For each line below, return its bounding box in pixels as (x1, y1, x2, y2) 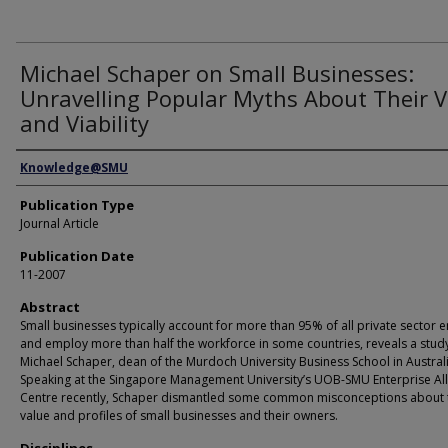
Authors (16, 153, 75, 183)
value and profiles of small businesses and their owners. (20, 407, 338, 424)
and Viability (20, 108, 149, 138)
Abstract (20, 298, 80, 316)
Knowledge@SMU (20, 159, 128, 176)
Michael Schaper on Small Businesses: (20, 58, 414, 88)
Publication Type (20, 196, 134, 214)
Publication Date (20, 247, 134, 265)
